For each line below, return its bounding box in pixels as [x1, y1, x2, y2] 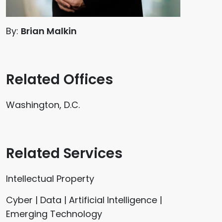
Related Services [6, 143, 122, 163]
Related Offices [6, 69, 113, 89]
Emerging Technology [6, 207, 102, 220]
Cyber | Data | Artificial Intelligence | [6, 193, 162, 206]
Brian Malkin [21, 24, 77, 37]
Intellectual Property [6, 172, 94, 185]
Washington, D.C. [6, 98, 80, 111]
